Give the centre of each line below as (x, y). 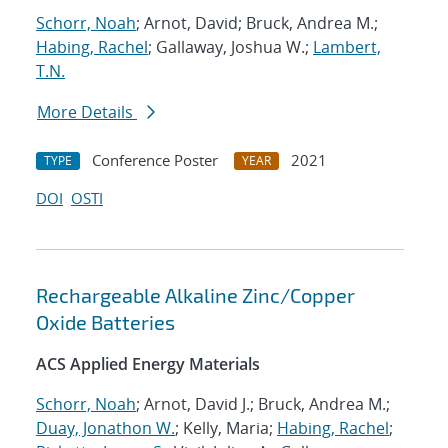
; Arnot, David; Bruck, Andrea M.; (257, 23)
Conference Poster (155, 160)
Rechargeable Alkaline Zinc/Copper (195, 295)
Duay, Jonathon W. (105, 428)
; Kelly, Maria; (226, 428)
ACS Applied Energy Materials (148, 364)
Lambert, (347, 47)
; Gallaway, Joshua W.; (230, 47)
